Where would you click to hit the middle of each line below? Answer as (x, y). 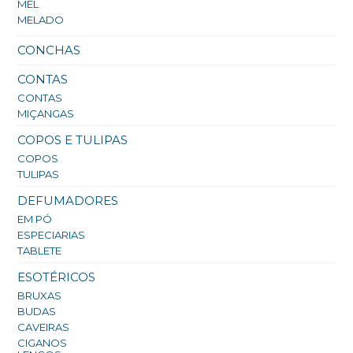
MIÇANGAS (46, 114)
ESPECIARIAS (52, 235)
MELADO (41, 20)
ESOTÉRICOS (57, 277)
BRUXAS (40, 296)
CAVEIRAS (44, 327)
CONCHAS (49, 50)
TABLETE (40, 251)
